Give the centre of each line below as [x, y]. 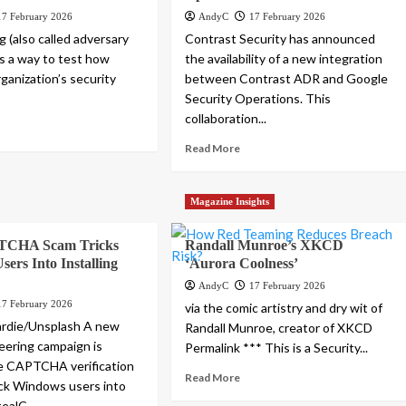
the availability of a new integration [284, 59]
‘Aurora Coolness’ [242, 264]
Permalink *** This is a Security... [277, 348]
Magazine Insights [230, 202]
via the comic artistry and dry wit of [284, 308]
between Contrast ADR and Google [287, 79]
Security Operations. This [258, 99]
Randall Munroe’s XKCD [265, 246]
